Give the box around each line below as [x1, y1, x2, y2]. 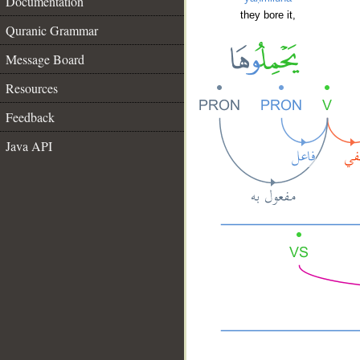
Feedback [6, 108, 55, 125]
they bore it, [239, 9, 296, 22]
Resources [6, 80, 58, 96]
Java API [6, 137, 52, 154]
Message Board [6, 51, 84, 67]
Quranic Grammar [6, 22, 98, 39]
